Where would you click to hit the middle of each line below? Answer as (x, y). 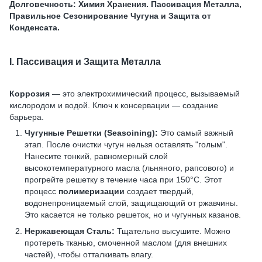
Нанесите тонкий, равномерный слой (96, 156)
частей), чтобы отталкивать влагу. (89, 255)
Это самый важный (196, 132)
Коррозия (30, 93)
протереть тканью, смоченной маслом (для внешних (126, 243)
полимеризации (92, 191)
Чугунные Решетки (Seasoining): (91, 132)
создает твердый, (159, 191)
